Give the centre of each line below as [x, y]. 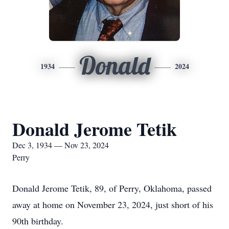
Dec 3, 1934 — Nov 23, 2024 [61, 145]
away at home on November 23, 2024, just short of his [113, 204]
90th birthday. [39, 221]
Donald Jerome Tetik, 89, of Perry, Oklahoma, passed [112, 188]
